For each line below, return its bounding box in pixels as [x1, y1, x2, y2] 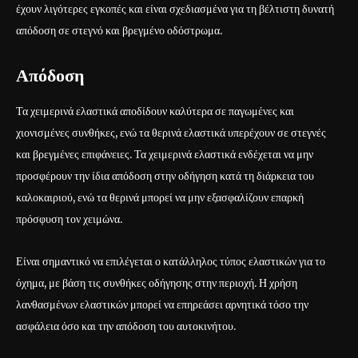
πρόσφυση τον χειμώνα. [16, 211, 122, 226]
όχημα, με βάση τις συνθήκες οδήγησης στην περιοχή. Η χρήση [16, 275, 297, 290]
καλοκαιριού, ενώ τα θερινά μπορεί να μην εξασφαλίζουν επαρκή [16, 189, 304, 205]
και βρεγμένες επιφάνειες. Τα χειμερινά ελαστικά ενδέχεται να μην [16, 146, 313, 161]
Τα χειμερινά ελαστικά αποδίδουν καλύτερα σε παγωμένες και [16, 103, 294, 118]
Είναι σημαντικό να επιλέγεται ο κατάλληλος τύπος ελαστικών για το [16, 253, 325, 268]
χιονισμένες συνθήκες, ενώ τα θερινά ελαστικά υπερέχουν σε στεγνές [16, 125, 326, 140]
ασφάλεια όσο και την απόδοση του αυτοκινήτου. [16, 318, 236, 333]
